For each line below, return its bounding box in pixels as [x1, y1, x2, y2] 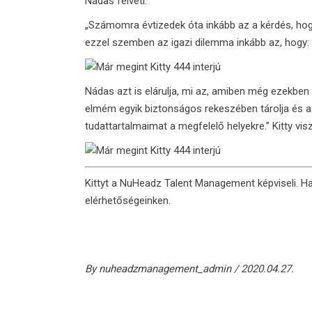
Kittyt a [85, 177, 120, 189]
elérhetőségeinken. [85, 194, 171, 207]
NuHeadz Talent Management [120, 177, 255, 189]
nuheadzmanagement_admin [99, 263, 234, 275]
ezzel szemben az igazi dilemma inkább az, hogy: [85, 36, 309, 49]
